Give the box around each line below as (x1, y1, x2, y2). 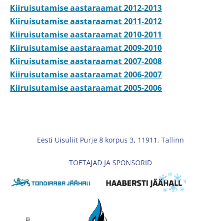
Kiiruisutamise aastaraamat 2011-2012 (10, 15, 162, 27)
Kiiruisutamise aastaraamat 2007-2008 (10, 55, 162, 67)
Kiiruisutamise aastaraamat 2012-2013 (10, 2, 162, 13)
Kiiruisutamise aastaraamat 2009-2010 (10, 42, 162, 53)
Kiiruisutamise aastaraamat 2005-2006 (10, 82, 162, 93)
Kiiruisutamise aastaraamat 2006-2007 (10, 69, 162, 80)
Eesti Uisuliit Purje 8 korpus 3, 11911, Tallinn (37, 135, 184, 145)
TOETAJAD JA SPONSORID (69, 157, 152, 167)
